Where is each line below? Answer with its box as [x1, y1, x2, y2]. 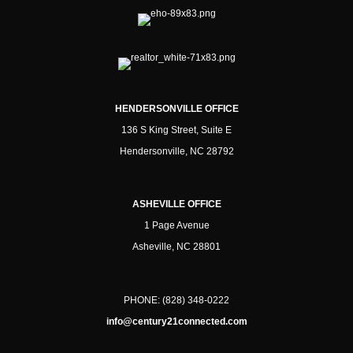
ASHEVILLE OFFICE [132, 198, 221, 210]
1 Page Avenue [143, 219, 210, 231]
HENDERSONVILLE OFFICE [114, 102, 239, 114]
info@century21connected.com [106, 315, 247, 327]
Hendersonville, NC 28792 [119, 145, 234, 157]
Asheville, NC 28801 [132, 240, 221, 252]
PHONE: [124, 294, 162, 306]
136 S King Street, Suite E [121, 124, 232, 136]
